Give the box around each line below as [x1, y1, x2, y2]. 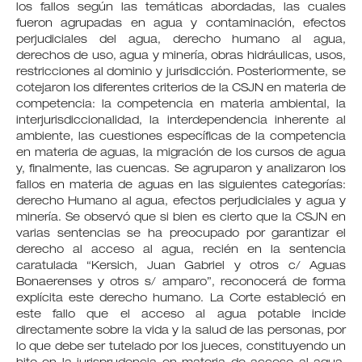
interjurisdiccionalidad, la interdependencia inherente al [15, 115, 347, 127]
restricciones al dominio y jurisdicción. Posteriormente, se [15, 66, 347, 78]
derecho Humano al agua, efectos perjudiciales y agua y [15, 196, 347, 208]
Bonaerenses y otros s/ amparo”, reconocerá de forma [15, 276, 347, 288]
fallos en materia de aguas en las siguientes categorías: [15, 179, 347, 192]
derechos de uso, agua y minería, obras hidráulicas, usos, [15, 50, 347, 62]
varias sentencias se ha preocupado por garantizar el [15, 228, 347, 240]
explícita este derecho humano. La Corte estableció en [15, 293, 347, 305]
